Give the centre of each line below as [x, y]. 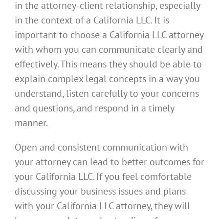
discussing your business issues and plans [100, 191]
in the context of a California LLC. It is [92, 20]
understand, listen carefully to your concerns [107, 93]
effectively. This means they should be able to [108, 64]
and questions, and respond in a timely [94, 108]
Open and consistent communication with [101, 147]
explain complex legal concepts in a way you [107, 78]
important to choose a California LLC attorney [109, 34]
